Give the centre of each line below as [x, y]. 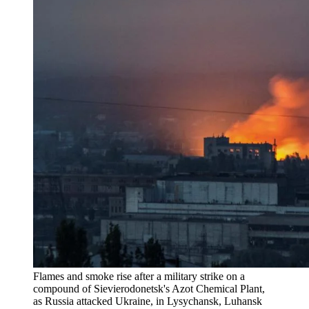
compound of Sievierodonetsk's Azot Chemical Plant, [149, 288]
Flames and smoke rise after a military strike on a [139, 276]
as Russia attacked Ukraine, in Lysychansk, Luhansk [148, 301]
